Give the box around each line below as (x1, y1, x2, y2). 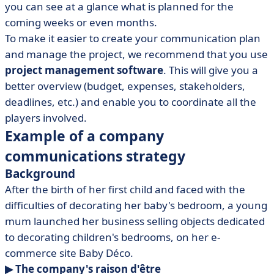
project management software (5, 63, 163, 77)
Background (5, 166, 75, 182)
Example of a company (5, 126, 164, 146)
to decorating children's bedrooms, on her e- (5, 230, 220, 244)
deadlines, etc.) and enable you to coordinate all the (5, 95, 256, 109)
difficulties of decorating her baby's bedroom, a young (5, 198, 267, 212)
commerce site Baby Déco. (5, 246, 133, 260)
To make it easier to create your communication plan (5, 31, 261, 45)
